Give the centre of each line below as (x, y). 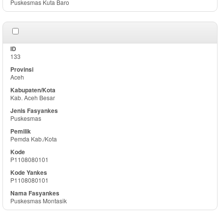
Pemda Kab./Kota (34, 139)
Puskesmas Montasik (39, 201)
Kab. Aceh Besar (33, 97)
